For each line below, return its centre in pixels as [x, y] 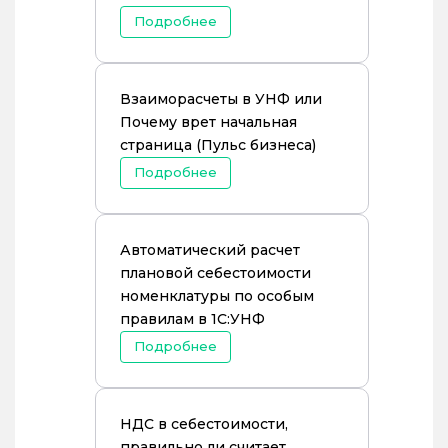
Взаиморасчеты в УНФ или [221, 99]
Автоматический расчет [210, 250]
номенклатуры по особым [217, 296]
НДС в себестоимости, [204, 424]
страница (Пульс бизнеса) [218, 145]
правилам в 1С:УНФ [192, 319]
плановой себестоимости [215, 273]
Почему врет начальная [208, 122]
